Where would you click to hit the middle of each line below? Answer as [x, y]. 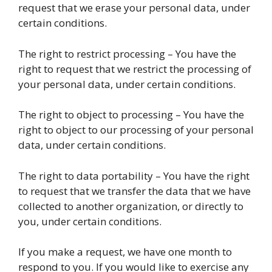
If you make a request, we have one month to [125, 252]
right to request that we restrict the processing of [135, 69]
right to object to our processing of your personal [136, 130]
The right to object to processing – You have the [131, 114]
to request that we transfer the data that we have [134, 191]
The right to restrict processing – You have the [127, 53]
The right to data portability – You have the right [134, 175]
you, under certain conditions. [90, 221]
